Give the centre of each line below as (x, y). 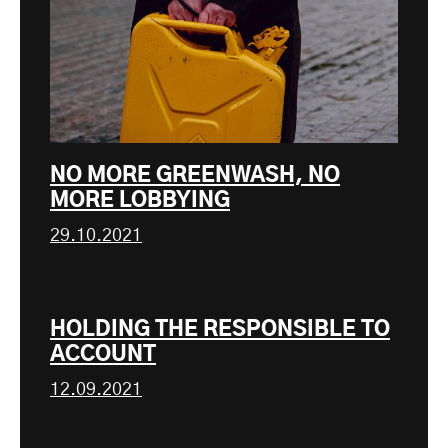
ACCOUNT (103, 354)
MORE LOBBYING (140, 200)
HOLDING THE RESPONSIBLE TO (220, 329)
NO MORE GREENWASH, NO (195, 175)
